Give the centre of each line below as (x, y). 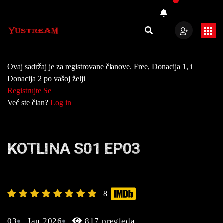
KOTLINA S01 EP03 (74, 148)
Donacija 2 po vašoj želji (46, 78)
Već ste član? (29, 102)
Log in (61, 102)
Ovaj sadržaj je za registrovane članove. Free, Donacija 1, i (100, 66)
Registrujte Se (29, 90)
